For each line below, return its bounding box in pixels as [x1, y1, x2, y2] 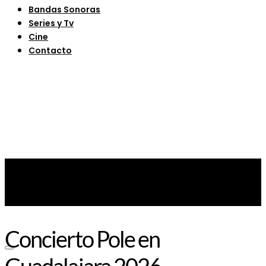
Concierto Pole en [5, 225, 160, 253]
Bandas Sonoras [28, 3, 100, 15]
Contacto [28, 44, 72, 56]
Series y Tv [28, 17, 74, 29]
